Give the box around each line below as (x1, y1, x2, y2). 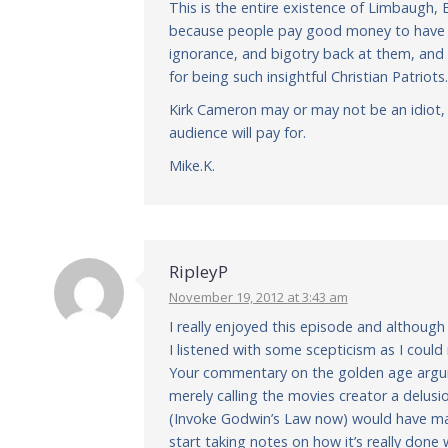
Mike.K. (168, 156, 215, 175)
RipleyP (168, 260, 228, 283)
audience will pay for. (168, 123, 306, 142)
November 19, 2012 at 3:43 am (168, 288, 348, 306)
